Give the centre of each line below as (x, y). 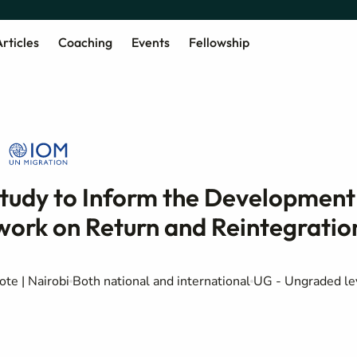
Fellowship (219, 42)
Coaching (85, 42)
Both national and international (161, 281)
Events (150, 42)
